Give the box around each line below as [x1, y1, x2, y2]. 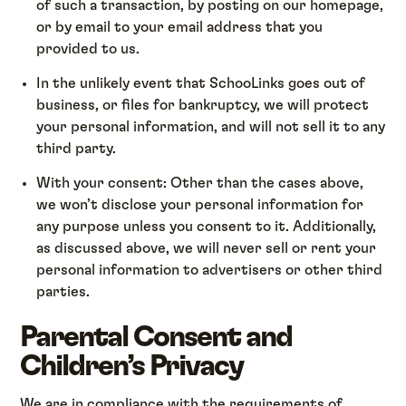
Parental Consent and [20, 322, 293, 352]
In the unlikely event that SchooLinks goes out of [36, 76, 366, 92]
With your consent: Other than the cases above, [36, 176, 364, 191]
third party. [36, 141, 117, 157]
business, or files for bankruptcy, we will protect [36, 98, 370, 113]
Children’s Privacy [20, 351, 244, 381]
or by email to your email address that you [36, 19, 324, 34]
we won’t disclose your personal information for [36, 198, 364, 213]
